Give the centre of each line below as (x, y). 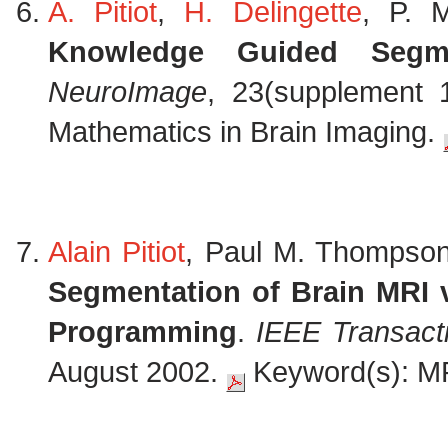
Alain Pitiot (117, 252)
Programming (142, 332)
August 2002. (137, 372)
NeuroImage (127, 92)
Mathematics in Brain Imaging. (245, 132)
